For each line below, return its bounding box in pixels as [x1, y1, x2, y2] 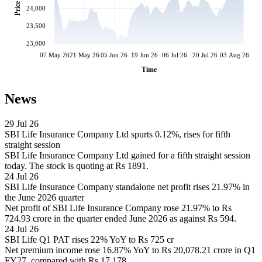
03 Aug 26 [220, 51, 249, 58]
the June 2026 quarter [5, 192, 84, 203]
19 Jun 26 [131, 51, 158, 58]
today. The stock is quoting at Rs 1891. [5, 161, 149, 171]
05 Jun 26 [101, 51, 127, 58]
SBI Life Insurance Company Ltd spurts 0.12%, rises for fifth [5, 129, 230, 140]
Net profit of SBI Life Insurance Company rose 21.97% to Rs [5, 203, 232, 213]
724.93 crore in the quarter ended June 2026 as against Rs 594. [5, 213, 236, 224]
